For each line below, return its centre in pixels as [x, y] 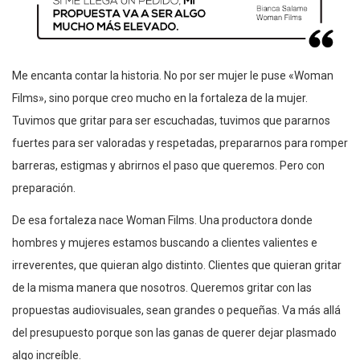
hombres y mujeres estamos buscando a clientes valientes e [165, 242]
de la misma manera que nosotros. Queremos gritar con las [162, 287]
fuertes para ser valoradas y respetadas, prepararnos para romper [180, 143]
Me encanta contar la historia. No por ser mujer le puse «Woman [173, 75]
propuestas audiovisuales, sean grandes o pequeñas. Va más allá [176, 310]
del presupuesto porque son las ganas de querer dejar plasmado [174, 332]
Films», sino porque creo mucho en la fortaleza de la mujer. [160, 98]
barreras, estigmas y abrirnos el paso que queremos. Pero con [168, 165]
